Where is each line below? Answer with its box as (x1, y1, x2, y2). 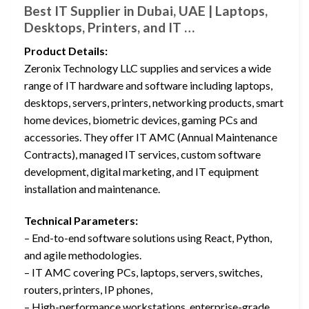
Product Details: (24, 44, 108, 58)
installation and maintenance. (24, 182, 160, 196)
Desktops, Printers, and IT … (24, 19, 195, 35)
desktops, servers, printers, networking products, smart (24, 96, 283, 110)
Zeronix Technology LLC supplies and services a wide (24, 61, 271, 75)
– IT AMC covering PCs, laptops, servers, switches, (24, 265, 262, 279)
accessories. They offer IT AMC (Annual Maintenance (24, 130, 277, 144)
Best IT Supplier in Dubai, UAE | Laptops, (24, 2, 268, 19)
